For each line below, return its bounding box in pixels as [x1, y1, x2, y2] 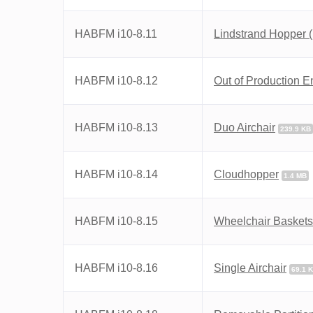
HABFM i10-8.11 [75, 28, 157, 40]
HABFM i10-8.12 [75, 75, 158, 87]
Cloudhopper [214, 168, 279, 180]
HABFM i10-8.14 [75, 168, 158, 180]
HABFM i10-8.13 [75, 122, 158, 133]
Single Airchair [214, 262, 286, 274]
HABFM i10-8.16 [75, 262, 158, 274]
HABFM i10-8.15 [75, 215, 158, 227]
